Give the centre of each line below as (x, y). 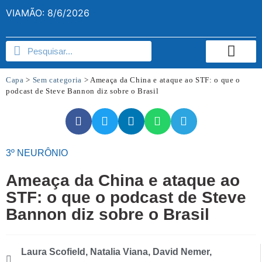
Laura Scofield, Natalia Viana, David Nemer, (116, 251)
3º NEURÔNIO (37, 153)
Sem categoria (57, 80)
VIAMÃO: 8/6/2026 (48, 13)
